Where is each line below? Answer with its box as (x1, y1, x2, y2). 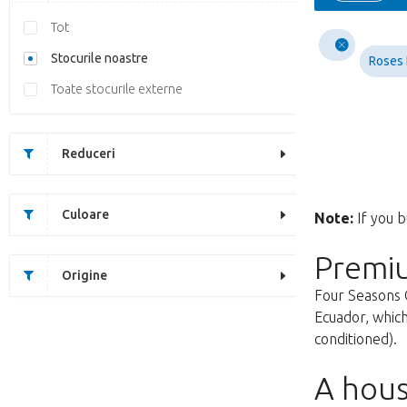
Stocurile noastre (51, 51, 148, 65)
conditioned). (314, 331, 397, 347)
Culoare (62, 207, 109, 222)
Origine (62, 268, 107, 283)
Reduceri (62, 146, 115, 161)
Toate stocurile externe (51, 82, 183, 96)
